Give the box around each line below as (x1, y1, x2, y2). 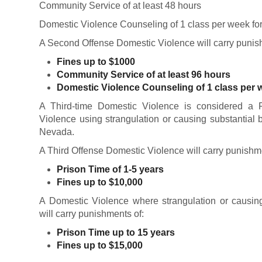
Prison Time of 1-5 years (57, 164, 164, 174)
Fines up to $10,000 (57, 177, 143, 187)
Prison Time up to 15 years (57, 227, 175, 237)
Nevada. (39, 127, 75, 137)
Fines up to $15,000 (57, 240, 143, 250)
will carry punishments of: (39, 209, 144, 219)
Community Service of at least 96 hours (57, 70, 231, 80)
